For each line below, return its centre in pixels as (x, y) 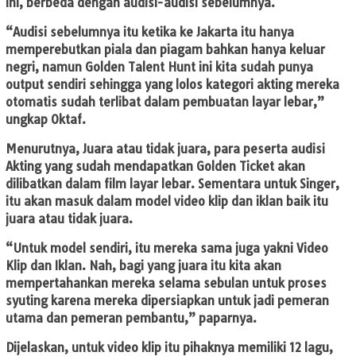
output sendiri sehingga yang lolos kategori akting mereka (172, 84)
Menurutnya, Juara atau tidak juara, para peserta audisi (165, 149)
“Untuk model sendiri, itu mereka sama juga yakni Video (167, 248)
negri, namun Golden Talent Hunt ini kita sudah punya (159, 67)
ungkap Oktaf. (46, 119)
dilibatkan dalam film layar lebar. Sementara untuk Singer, (172, 184)
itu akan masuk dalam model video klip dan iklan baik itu (167, 201)
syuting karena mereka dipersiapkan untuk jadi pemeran (167, 300)
